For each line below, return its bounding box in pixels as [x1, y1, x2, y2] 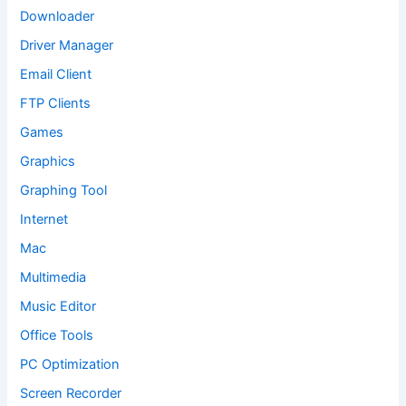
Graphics [20, 153, 76, 169]
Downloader [20, 8, 95, 25]
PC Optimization [20, 355, 121, 372]
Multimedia [20, 268, 87, 285]
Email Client [20, 66, 92, 83]
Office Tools [20, 326, 94, 343]
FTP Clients [20, 95, 92, 112]
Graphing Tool [20, 181, 108, 198]
